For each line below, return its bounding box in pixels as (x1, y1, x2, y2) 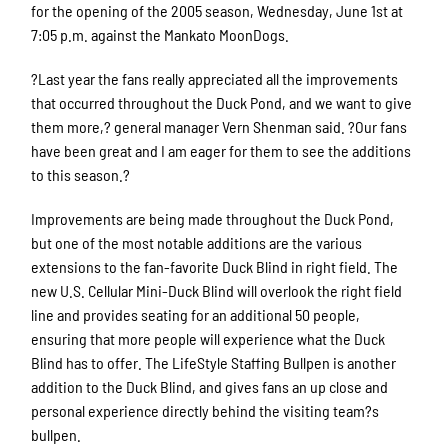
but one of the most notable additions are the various (31, 233, 363, 252)
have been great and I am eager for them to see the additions (31, 141, 412, 160)
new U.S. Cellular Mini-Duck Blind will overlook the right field (31, 281, 403, 300)
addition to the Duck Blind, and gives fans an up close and (31, 377, 389, 396)
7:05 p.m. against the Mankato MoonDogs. (31, 25, 290, 44)
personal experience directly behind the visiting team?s (31, 401, 380, 420)
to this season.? (31, 165, 131, 184)
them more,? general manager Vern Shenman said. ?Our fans (31, 117, 408, 136)
